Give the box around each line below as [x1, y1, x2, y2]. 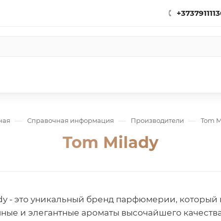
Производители [130, 116, 184, 124]
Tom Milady [63, 133, 158, 152]
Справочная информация [27, 116, 114, 124]
